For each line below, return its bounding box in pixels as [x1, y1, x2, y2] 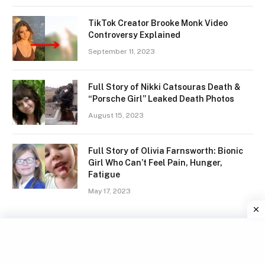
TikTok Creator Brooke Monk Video [88, 18, 228, 28]
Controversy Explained [88, 30, 180, 40]
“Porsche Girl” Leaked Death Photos [88, 93, 234, 104]
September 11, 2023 [88, 47, 155, 56]
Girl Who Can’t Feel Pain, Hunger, [88, 157, 222, 167]
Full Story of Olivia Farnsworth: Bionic [88, 146, 243, 156]
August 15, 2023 [88, 111, 144, 119]
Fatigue [88, 169, 120, 179]
